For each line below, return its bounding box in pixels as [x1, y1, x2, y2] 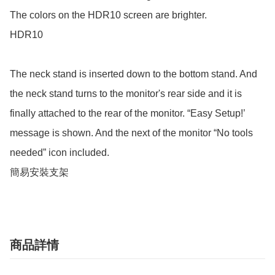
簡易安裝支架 [10, 167, 69, 178]
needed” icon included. [10, 147, 109, 158]
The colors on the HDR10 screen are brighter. [10, 10, 207, 21]
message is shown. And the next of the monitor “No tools [10, 128, 253, 139]
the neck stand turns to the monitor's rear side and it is [10, 88, 242, 99]
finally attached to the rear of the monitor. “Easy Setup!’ [10, 108, 245, 119]
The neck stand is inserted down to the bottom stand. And [10, 69, 257, 80]
